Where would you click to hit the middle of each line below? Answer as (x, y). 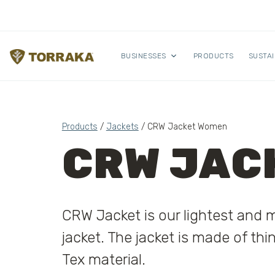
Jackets (122, 127)
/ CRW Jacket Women (183, 127)
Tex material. (103, 260)
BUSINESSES (143, 56)
